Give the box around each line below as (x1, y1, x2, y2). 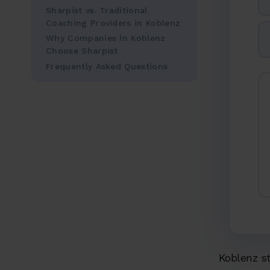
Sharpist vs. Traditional (46, 5, 148, 15)
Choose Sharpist (46, 46, 118, 56)
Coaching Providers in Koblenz (46, 17, 181, 28)
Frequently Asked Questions (46, 61, 168, 72)
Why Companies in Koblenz (46, 33, 166, 43)
